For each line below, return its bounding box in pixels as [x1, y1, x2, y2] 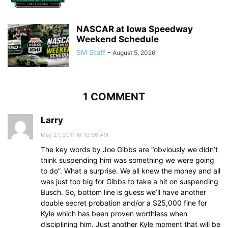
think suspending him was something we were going [41, 156, 214, 165]
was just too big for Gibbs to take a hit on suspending [41, 177, 218, 186]
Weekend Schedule [76, 34, 159, 45]
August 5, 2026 [112, 49, 155, 57]
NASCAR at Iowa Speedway [76, 24, 193, 35]
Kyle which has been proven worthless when [41, 209, 187, 218]
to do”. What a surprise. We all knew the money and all [41, 166, 220, 176]
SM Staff [76, 48, 105, 57]
